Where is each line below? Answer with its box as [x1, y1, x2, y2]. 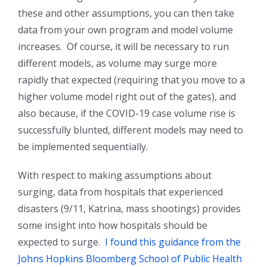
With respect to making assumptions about [18, 169, 212, 182]
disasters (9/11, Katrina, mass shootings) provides [18, 202, 241, 216]
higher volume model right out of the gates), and [18, 90, 236, 104]
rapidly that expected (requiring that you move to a [18, 73, 245, 87]
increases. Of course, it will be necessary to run [18, 40, 229, 54]
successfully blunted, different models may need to [18, 123, 243, 137]
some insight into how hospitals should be [18, 219, 207, 232]
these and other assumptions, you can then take [18, 7, 234, 20]
